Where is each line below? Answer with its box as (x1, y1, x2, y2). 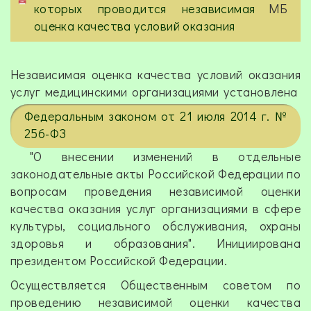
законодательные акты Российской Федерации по (10, 165, 301, 183)
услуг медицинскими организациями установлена (10, 83, 301, 101)
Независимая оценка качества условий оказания (10, 66, 301, 83)
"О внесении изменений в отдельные (10, 148, 301, 165)
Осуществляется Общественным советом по (10, 276, 301, 294)
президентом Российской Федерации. (10, 252, 228, 269)
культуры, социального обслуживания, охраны (10, 217, 301, 235)
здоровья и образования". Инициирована (10, 235, 301, 252)
